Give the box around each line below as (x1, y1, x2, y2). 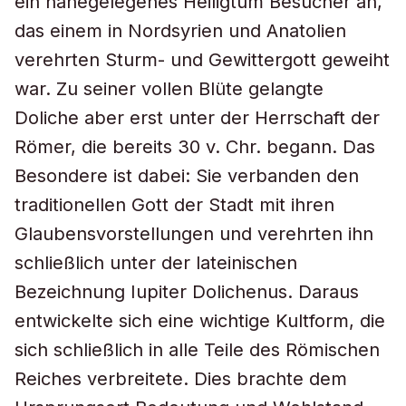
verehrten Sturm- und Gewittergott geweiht (14, 49, 390, 71)
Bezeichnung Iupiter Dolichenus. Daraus (14, 281, 359, 303)
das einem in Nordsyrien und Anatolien (14, 20, 346, 42)
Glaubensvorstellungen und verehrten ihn (14, 223, 373, 245)
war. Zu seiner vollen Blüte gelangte (14, 78, 324, 100)
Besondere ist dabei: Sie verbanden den (14, 165, 359, 187)
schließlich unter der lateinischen (14, 252, 297, 274)
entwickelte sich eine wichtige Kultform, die (14, 310, 385, 332)
